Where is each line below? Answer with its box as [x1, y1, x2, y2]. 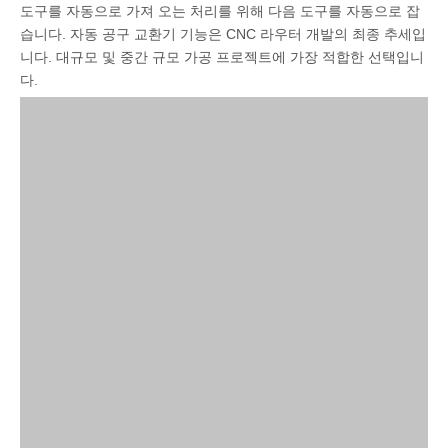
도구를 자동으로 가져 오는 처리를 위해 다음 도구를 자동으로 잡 [20, 3, 420, 19]
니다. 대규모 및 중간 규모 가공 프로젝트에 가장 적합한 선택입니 [20, 49, 424, 65]
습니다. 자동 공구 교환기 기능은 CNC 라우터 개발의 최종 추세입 [20, 26, 426, 42]
